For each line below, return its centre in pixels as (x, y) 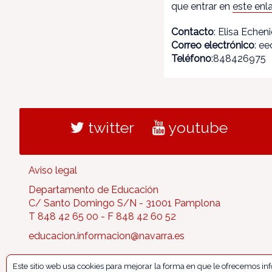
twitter (109, 127)
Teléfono (192, 59)
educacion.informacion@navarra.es (107, 236)
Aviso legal (53, 170)
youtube (196, 127)
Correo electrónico (213, 45)
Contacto (193, 32)
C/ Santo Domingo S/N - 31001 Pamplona (124, 203)
